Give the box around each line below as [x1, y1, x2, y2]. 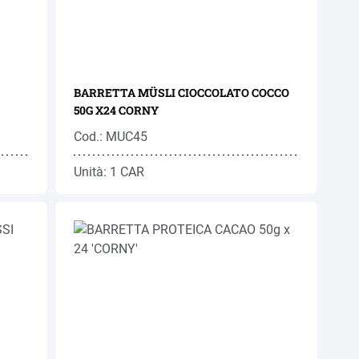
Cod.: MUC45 [74, 129, 148, 144]
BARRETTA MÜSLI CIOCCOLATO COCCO [74, 85, 290, 100]
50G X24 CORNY [74, 103, 159, 118]
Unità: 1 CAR [74, 164, 145, 179]
